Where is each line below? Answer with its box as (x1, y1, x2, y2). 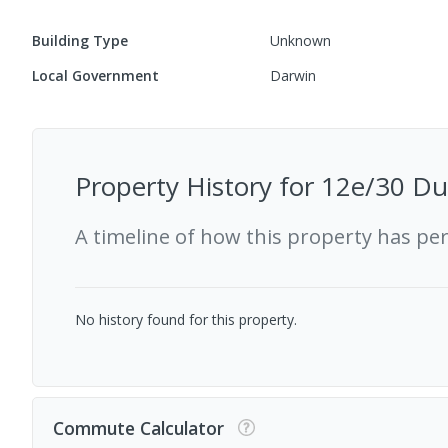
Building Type (32, 31, 128, 50)
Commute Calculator (53, 415, 224, 440)
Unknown (270, 31, 332, 50)
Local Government (32, 66, 159, 85)
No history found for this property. (75, 310, 297, 329)
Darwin (270, 66, 317, 85)
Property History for (75, 168, 321, 204)
